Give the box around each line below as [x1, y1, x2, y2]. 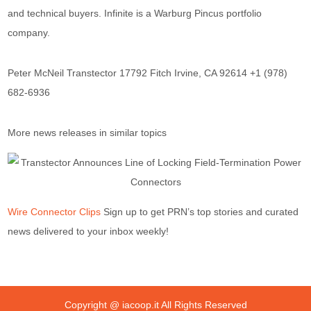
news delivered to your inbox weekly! [8, 226, 169, 237]
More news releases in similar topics [8, 127, 167, 138]
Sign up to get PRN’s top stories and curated [101, 206, 299, 217]
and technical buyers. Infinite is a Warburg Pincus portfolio [8, 8, 262, 19]
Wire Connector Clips [8, 206, 101, 217]
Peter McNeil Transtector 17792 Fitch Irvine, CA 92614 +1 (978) [8, 67, 288, 78]
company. [8, 27, 51, 38]
